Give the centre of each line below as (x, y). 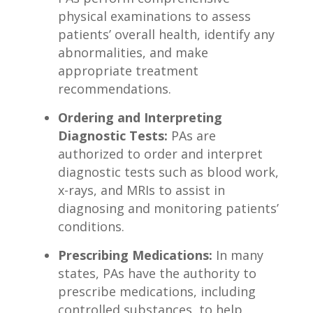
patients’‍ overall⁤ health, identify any (166, 35)
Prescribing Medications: (135, 255)
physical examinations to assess (154, 16)
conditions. (91, 227)
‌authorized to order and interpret (160, 154)
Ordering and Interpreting (140, 118)
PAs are (191, 136)
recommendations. (114, 89)
